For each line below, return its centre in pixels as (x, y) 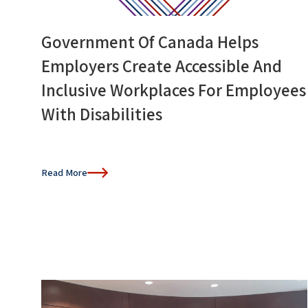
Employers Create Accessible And (162, 65)
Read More (64, 172)
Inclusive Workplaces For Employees (174, 89)
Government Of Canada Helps (150, 41)
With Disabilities (102, 113)
